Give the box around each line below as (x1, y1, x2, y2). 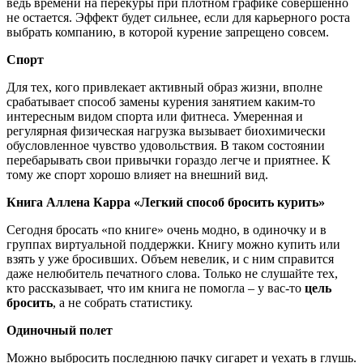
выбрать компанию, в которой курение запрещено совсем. (6, 24, 329, 39)
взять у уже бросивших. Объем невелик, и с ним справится (6, 251, 334, 266)
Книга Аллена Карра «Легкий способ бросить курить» (6, 194, 325, 209)
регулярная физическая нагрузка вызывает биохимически (6, 123, 326, 138)
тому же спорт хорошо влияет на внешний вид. (6, 167, 268, 181)
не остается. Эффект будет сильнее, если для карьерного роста (6, 10, 350, 24)
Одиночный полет (6, 322, 113, 337)
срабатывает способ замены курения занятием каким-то (6, 94, 315, 109)
